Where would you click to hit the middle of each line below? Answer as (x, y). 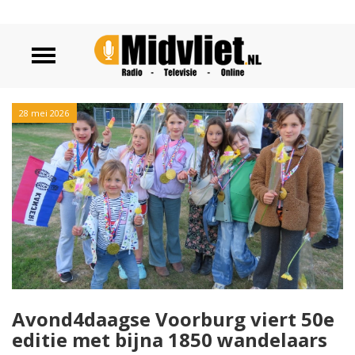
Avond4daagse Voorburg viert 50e (173, 319)
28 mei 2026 (44, 113)
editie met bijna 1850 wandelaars (170, 340)
